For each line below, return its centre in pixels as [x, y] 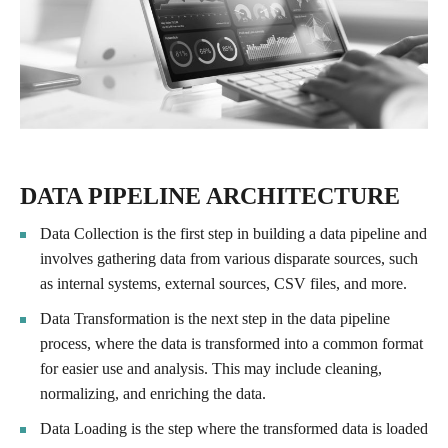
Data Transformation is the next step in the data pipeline [215, 318]
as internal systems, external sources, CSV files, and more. [223, 283]
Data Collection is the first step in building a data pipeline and [233, 233]
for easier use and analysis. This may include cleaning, [211, 368]
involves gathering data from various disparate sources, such [229, 258]
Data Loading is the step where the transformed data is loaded [234, 428]
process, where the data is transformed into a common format [231, 343]
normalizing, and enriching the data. [153, 393]
